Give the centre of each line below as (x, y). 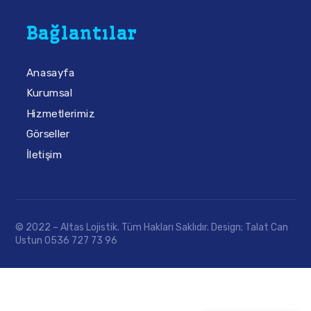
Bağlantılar (82, 33)
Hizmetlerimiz (60, 114)
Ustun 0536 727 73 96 (67, 241)
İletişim (44, 154)
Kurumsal (49, 93)
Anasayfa (50, 73)
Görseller (48, 134)
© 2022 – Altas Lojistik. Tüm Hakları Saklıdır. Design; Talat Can (152, 227)
